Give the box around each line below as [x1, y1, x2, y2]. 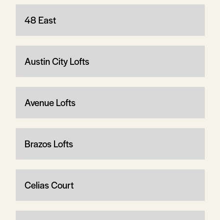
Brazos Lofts [24, 137, 73, 150]
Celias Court [24, 178, 74, 192]
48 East [24, 13, 56, 27]
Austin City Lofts [24, 54, 89, 68]
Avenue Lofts [24, 95, 76, 109]
